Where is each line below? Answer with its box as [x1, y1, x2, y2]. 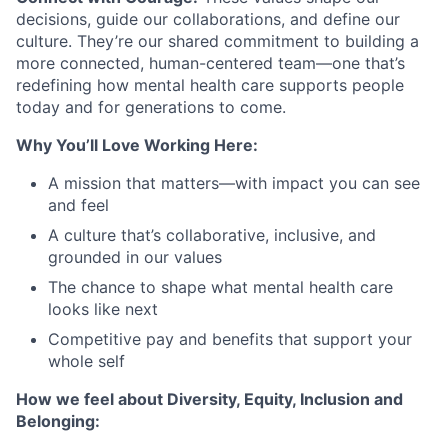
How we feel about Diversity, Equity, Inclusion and [16, 388, 403, 409]
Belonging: [16, 410, 100, 431]
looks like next [48, 298, 158, 319]
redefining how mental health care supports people [16, 74, 404, 95]
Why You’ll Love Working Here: [16, 134, 258, 155]
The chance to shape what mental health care [48, 276, 393, 297]
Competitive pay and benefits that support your [48, 328, 412, 349]
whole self [48, 350, 125, 371]
